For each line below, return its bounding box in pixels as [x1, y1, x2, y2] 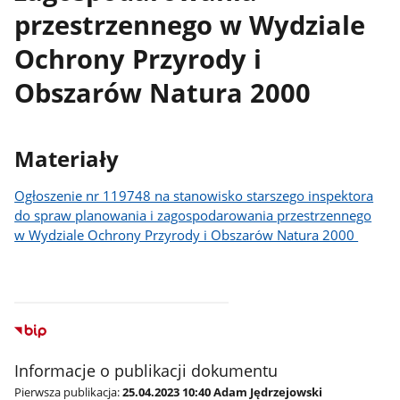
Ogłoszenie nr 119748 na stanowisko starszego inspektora [14, 186, 374, 204]
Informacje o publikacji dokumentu [14, 360, 279, 382]
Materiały [14, 145, 120, 174]
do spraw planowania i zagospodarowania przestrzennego [14, 205, 372, 224]
